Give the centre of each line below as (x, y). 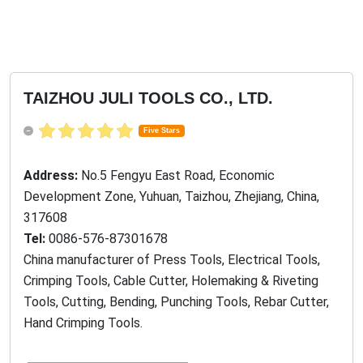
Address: (52, 176)
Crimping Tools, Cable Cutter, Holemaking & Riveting (171, 281)
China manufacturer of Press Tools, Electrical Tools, (172, 260)
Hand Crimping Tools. (83, 323)
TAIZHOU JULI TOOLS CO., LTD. (148, 98)
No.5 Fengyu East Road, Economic (178, 176)
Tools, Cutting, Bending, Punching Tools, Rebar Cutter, (176, 302)
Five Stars (161, 131)
